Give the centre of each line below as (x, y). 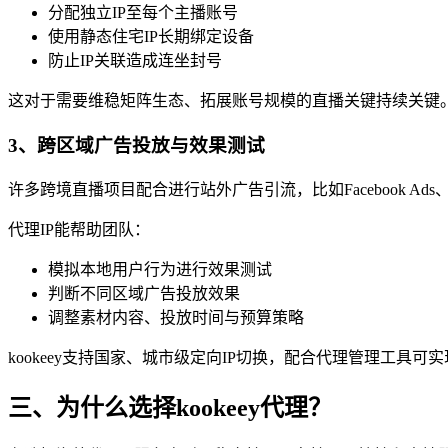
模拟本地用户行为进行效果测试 (160, 269)
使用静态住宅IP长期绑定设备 (151, 37)
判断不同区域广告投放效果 (144, 293)
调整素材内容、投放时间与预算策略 (176, 317)
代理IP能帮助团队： (79, 229)
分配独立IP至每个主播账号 (143, 13)
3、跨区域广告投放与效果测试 (136, 145)
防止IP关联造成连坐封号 (135, 61)
